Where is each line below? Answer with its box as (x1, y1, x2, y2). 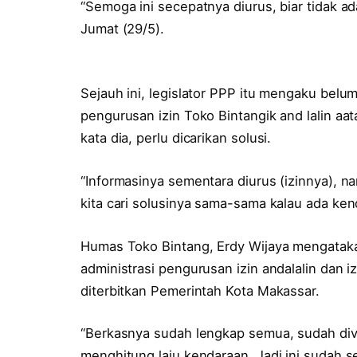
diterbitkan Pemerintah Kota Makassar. (80, 282, 320, 299)
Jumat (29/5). (80, 20, 164, 37)
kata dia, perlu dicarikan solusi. (80, 130, 272, 147)
